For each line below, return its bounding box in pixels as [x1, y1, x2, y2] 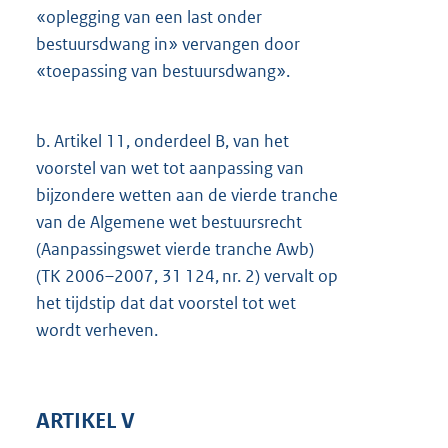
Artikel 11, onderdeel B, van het [50, 129, 289, 152]
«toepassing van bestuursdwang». [36, 60, 290, 83]
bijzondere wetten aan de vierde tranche [36, 183, 338, 206]
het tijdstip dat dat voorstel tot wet [36, 291, 296, 314]
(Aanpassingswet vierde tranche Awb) [36, 237, 314, 260]
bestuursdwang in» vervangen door [36, 33, 300, 56]
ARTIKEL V [36, 407, 135, 434]
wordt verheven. [36, 318, 158, 341]
